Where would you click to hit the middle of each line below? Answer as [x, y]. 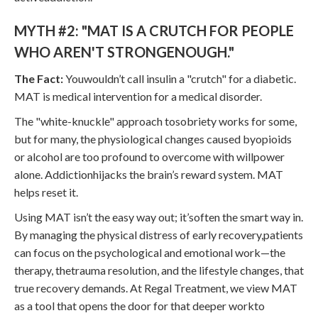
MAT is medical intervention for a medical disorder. [138, 96]
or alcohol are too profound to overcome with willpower [149, 156]
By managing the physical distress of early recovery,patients [159, 234]
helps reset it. [46, 192]
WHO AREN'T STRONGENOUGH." [124, 51]
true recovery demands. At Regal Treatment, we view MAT [156, 287]
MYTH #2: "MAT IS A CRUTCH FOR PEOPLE [154, 30]
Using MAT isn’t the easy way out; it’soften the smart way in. [159, 216]
